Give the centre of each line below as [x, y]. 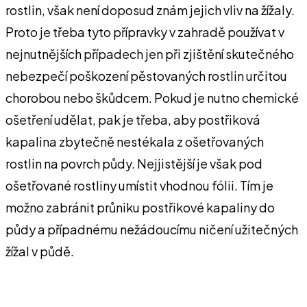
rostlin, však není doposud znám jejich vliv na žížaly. [150, 10]
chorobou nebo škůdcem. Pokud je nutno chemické [152, 97]
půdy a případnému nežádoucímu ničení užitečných [152, 229]
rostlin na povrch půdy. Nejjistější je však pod [134, 163]
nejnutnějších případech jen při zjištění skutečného [150, 53]
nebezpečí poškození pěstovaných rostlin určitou [146, 75]
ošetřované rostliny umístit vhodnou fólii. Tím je [139, 185]
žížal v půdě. [40, 251]
